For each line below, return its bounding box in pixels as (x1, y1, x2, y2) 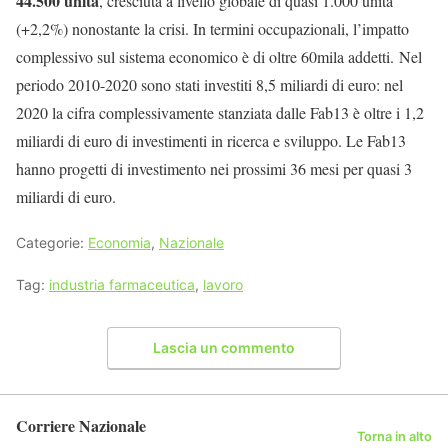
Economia (88, 234, 151, 252)
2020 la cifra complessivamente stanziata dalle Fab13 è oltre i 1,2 (16, 102, 424, 124)
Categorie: (16, 234, 88, 252)
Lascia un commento (153, 338, 295, 356)
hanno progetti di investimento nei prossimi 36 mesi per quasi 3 (16, 158, 412, 180)
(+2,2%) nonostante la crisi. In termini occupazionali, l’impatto (16, 18, 409, 40)
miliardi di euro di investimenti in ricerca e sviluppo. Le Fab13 (16, 130, 406, 152)
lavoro (203, 276, 243, 294)
